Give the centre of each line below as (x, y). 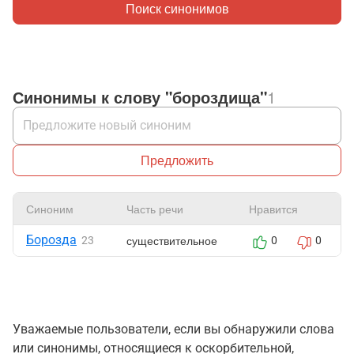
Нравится (273, 209)
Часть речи (155, 209)
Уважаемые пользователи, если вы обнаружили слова (173, 329)
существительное (172, 240)
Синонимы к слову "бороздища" (140, 97)
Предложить (177, 160)
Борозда (51, 240)
